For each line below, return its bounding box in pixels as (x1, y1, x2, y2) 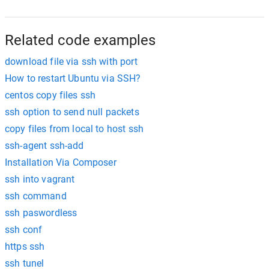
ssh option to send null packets (5, 106, 139, 118)
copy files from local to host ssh (5, 123, 144, 134)
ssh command (5, 190, 67, 202)
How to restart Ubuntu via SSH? (5, 73, 141, 84)
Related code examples (5, 32, 156, 49)
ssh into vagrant (5, 174, 75, 185)
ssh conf (5, 224, 43, 235)
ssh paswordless (5, 207, 77, 219)
